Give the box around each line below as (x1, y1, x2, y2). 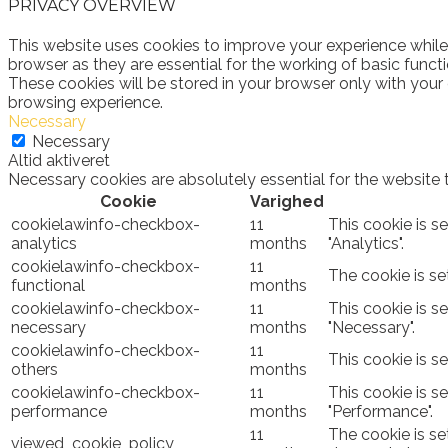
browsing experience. (8, 92, 163, 112)
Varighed (250, 191, 324, 211)
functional (11, 275, 85, 295)
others (11, 359, 58, 379)
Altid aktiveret (8, 150, 110, 170)
